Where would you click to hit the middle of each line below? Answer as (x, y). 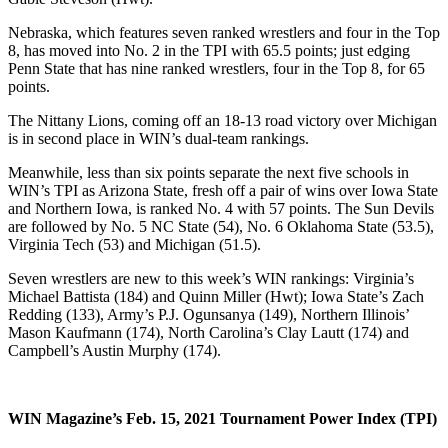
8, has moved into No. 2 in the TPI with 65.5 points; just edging (209, 50)
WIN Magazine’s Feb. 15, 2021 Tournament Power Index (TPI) (222, 418)
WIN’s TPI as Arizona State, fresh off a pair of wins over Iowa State (223, 190)
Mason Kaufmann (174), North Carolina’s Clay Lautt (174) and (208, 332)
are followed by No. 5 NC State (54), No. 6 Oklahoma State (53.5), (221, 226)
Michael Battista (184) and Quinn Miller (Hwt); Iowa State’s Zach (216, 296)
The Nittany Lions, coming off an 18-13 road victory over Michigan (222, 120)
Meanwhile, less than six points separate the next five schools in (208, 172)
